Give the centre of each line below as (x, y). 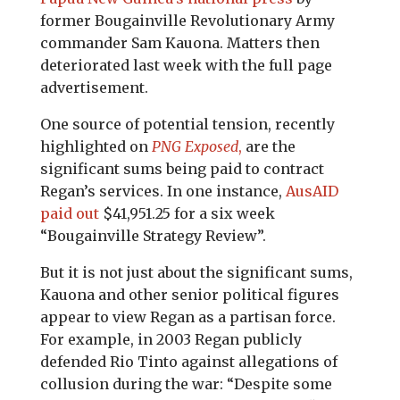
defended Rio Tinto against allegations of (188, 362)
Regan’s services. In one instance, (162, 191)
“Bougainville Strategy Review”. (153, 236)
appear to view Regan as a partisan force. (187, 317)
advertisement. (94, 87)
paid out (69, 213)
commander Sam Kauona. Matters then (179, 43)
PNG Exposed (195, 146)
